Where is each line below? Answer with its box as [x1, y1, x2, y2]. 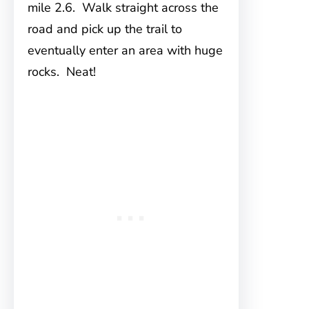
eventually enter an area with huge [28, 42, 223, 59]
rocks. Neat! [28, 63, 96, 80]
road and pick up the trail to [28, 21, 182, 37]
